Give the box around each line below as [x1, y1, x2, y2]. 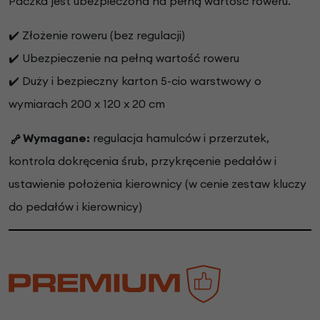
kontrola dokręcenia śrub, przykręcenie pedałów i [9, 153, 276, 168]
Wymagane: [23, 130, 90, 145]
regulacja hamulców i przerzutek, [90, 130, 269, 145]
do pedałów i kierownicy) [9, 199, 142, 214]
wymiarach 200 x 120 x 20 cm [9, 96, 165, 111]
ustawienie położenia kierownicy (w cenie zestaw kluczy [9, 176, 306, 191]
